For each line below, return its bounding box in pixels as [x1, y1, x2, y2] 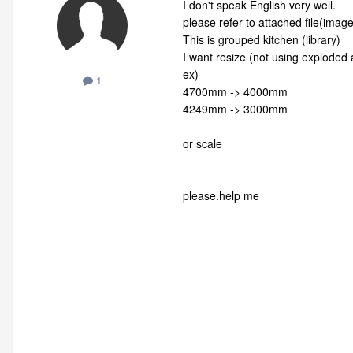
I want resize [183, 49, 249, 65]
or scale [183, 136, 222, 152]
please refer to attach [183, 14, 289, 31]
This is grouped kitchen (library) [183, 32, 340, 48]
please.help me [183, 188, 259, 204]
